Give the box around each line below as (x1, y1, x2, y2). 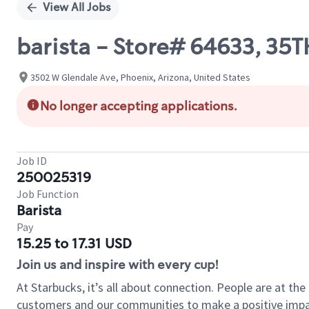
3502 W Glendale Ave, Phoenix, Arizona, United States (30, 70, 250, 83)
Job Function (17, 187, 79, 201)
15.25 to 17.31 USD (17, 235, 132, 252)
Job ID (17, 154, 47, 168)
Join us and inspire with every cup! (17, 257, 218, 273)
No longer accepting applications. (40, 98, 237, 114)
